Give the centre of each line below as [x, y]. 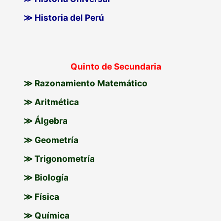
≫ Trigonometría [59, 158]
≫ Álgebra [46, 121]
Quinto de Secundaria [116, 66]
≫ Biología [46, 178]
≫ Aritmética [52, 102]
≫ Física [42, 196]
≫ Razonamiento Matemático [86, 83]
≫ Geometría [51, 140]
